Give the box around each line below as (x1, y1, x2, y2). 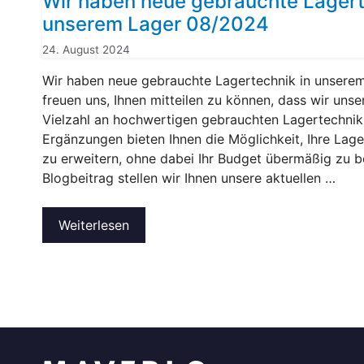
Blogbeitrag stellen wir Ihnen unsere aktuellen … (42, 169, 336, 186)
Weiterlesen (58, 216, 129, 233)
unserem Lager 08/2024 (42, 12, 269, 36)
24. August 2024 (42, 42, 130, 56)
